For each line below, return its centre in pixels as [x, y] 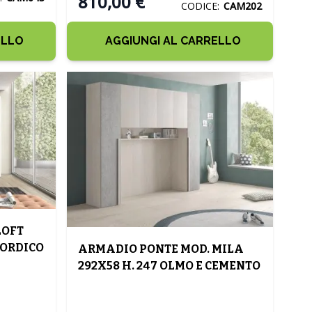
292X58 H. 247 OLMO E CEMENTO [169, 265]
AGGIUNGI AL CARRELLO [173, 41]
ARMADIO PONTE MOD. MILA [161, 249]
